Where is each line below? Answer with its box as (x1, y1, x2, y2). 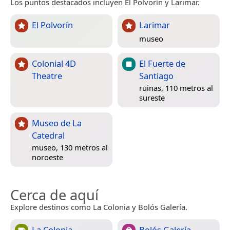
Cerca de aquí (10, 185, 99, 205)
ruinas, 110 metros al (139, 82, 213, 93)
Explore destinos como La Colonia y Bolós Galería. (10, 202, 187, 213)
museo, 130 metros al (32, 142, 108, 152)
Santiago (139, 70, 174, 82)
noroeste (32, 151, 63, 162)
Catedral (32, 129, 65, 142)
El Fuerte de (139, 57, 185, 70)
